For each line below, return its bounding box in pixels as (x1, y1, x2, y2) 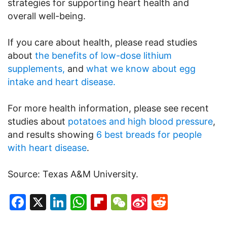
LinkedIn (66, 192, 131, 212)
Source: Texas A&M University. (8, 168, 138, 179)
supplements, (8, 63, 65, 74)
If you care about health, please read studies (8, 36, 197, 48)
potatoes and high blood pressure (68, 116, 213, 127)
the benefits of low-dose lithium (35, 50, 172, 61)
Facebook (26, 192, 101, 212)
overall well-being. (8, 10, 86, 21)
